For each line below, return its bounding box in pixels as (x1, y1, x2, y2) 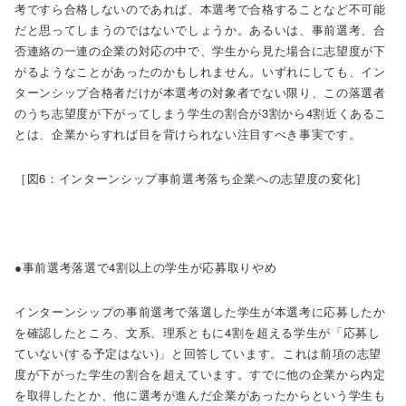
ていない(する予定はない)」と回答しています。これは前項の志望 (14, 344, 382, 362)
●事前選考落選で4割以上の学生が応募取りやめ (14, 258, 277, 275)
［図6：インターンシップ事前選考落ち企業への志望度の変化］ (14, 169, 368, 187)
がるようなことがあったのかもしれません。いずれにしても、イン (14, 63, 386, 80)
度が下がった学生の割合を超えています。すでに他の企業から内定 (14, 365, 386, 382)
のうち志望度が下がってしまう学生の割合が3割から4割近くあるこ (14, 104, 388, 121)
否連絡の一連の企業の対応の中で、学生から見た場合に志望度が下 (14, 42, 386, 59)
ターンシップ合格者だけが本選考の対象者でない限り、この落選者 (14, 83, 386, 101)
